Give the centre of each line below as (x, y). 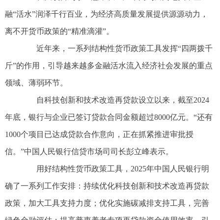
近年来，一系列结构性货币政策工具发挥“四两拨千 (117, 49)
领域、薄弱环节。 (36, 83)
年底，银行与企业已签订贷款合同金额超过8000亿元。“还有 (109, 117)
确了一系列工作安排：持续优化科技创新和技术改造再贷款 (107, 186)
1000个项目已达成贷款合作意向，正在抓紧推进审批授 (99, 135)
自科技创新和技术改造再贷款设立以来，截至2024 (115, 100)
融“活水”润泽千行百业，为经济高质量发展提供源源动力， (107, 14)
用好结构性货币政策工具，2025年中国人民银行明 (115, 169)
